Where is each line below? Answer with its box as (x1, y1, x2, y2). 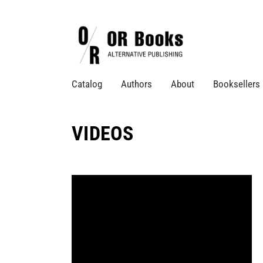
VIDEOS (72, 122, 134, 145)
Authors (121, 78, 152, 90)
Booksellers (213, 78, 260, 90)
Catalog (72, 78, 102, 90)
